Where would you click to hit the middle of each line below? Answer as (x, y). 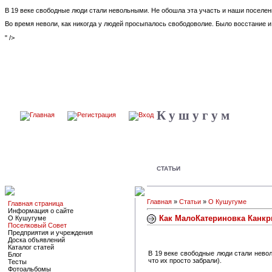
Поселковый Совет (37, 225)
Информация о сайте (41, 210)
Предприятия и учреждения (50, 232)
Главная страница (36, 203)
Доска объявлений (36, 240)
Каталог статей (31, 247)
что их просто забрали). (185, 260)
